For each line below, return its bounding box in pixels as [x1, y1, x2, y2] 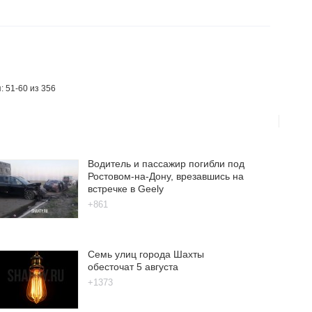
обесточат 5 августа [87, 260, 178, 272]
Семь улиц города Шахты [87, 248, 204, 260]
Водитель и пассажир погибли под [87, 157, 244, 169]
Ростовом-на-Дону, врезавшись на [87, 170, 244, 182]
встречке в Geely [87, 182, 164, 194]
